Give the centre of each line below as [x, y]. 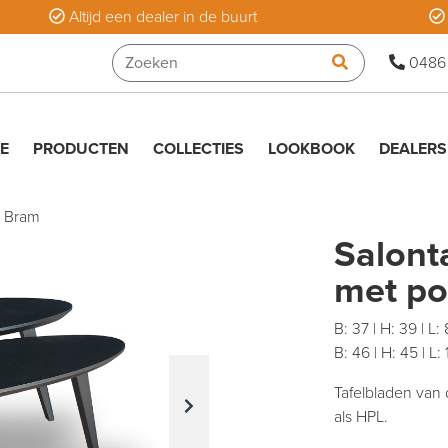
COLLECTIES [198, 149]
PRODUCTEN [81, 149]
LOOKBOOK [311, 149]
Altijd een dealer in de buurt [161, 17]
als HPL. [361, 417]
